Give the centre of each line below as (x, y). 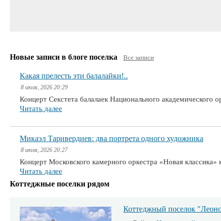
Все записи (139, 57)
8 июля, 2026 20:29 (44, 87)
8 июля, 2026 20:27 (44, 150)
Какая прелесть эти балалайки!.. (74, 76)
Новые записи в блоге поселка (65, 57)
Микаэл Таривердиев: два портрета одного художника (111, 138)
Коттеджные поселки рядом (60, 184)
